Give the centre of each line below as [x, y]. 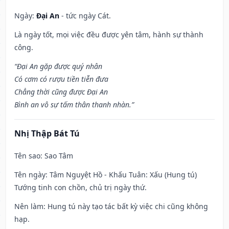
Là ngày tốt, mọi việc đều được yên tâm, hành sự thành [109, 35]
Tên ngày [30, 175]
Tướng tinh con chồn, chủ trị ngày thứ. [81, 188]
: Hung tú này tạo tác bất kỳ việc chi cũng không [126, 207]
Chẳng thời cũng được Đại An [61, 92]
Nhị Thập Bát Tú [47, 134]
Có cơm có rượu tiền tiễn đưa [61, 79]
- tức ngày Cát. [85, 16]
